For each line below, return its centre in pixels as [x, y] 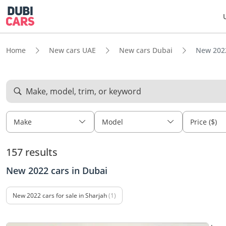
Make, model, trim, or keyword [83, 91]
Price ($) [204, 122]
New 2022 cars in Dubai [57, 171]
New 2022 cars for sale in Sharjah [60, 195]
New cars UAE [72, 50]
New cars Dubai [146, 50]
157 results [32, 152]
